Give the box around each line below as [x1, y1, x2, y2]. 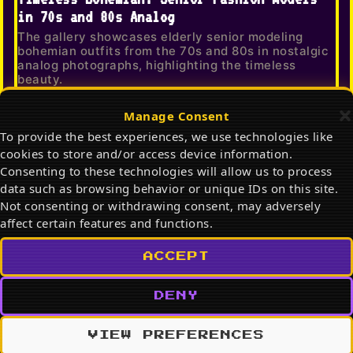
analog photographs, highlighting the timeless [17, 58, 296, 73]
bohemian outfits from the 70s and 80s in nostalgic [17, 43, 329, 59]
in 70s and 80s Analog [17, 8, 175, 27]
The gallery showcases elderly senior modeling [17, 29, 303, 45]
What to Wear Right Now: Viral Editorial [17, 307, 310, 326]
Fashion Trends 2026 [17, 325, 160, 344]
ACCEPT [143, 251, 210, 262]
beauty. [17, 72, 63, 87]
